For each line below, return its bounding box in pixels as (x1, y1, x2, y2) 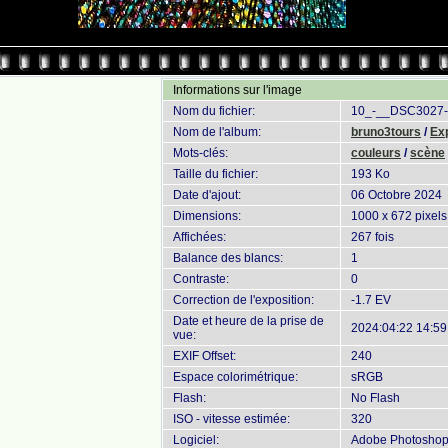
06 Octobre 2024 (351, 188, 442, 202)
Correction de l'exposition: (173, 293, 314, 307)
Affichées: (173, 230, 226, 244)
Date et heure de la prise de (173, 314, 324, 328)
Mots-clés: (173, 146, 228, 160)
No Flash (351, 391, 400, 405)
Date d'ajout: (173, 188, 241, 202)
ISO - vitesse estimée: (173, 412, 290, 426)
